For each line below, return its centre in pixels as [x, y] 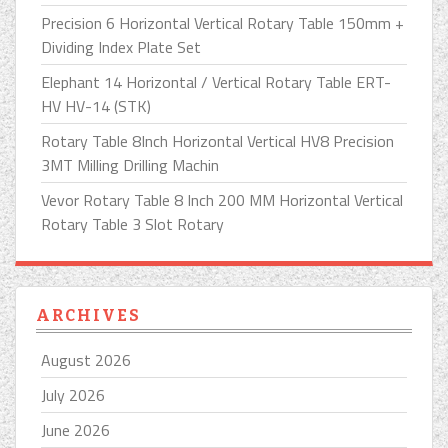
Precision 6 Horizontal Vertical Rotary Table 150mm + [222, 23]
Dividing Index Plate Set [121, 47]
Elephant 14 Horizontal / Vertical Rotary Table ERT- [216, 82]
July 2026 [73, 395]
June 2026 [75, 430]
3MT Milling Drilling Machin [130, 165]
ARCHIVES [88, 316]
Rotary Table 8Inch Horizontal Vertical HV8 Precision [217, 141]
